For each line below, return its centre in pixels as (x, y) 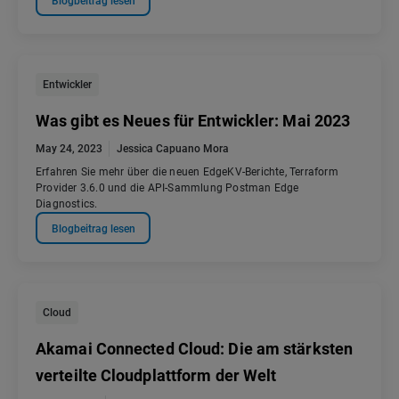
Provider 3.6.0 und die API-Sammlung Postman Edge (167, 188)
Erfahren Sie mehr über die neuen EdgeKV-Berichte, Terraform (187, 172)
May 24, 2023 (69, 149)
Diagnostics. (67, 204)
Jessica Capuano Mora (173, 149)
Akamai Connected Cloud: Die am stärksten (195, 349)
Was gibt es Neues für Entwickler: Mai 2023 (193, 121)
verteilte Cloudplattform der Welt (156, 376)
